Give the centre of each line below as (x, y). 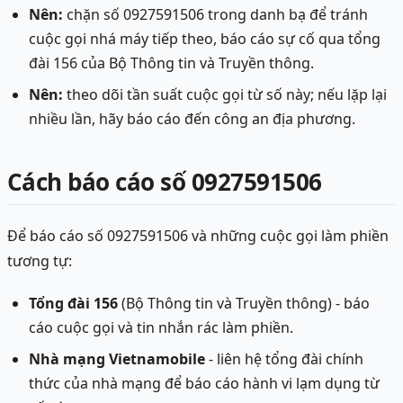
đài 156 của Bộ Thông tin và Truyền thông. (171, 63)
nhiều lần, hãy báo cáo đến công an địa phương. (192, 119)
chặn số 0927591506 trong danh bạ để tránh (215, 15)
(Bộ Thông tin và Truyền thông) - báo (244, 304)
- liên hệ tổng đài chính (284, 359)
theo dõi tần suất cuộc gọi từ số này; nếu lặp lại (225, 95)
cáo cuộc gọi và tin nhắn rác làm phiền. (161, 328)
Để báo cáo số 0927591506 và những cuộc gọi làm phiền (198, 236)
